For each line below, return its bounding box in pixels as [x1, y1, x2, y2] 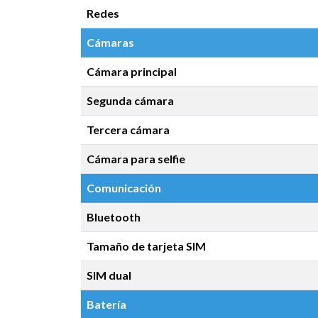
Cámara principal [87, 65, 177, 78]
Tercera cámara [87, 123, 170, 136]
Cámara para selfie [87, 152, 185, 165]
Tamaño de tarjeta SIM [87, 239, 206, 253]
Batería [87, 297, 126, 311]
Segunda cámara [87, 94, 174, 107]
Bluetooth [87, 210, 141, 224]
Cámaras [87, 35, 134, 49]
